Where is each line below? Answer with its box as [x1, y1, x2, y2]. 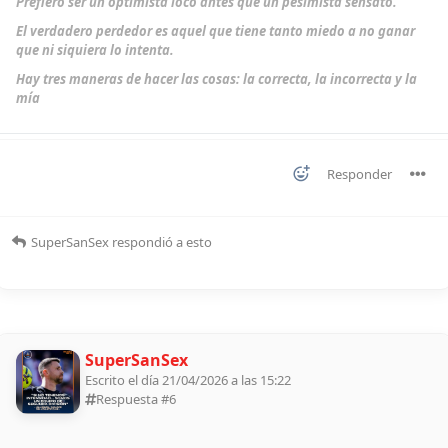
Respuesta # [96, 390, 169, 409]
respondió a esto [109, 233, 212, 252]
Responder [327, 165, 392, 184]
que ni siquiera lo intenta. [16, 41, 174, 60]
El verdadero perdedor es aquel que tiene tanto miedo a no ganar [16, 22, 415, 41]
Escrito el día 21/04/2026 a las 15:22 [85, 371, 291, 390]
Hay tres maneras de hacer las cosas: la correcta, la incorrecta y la [16, 70, 417, 89]
